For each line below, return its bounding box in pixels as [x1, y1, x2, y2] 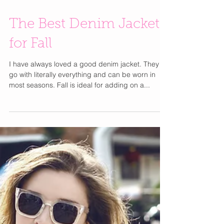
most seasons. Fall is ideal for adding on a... [9, 116, 150, 125]
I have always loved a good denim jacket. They [9, 95, 159, 104]
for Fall [9, 73, 52, 87]
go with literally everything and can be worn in [9, 106, 155, 115]
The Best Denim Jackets [9, 53, 166, 67]
